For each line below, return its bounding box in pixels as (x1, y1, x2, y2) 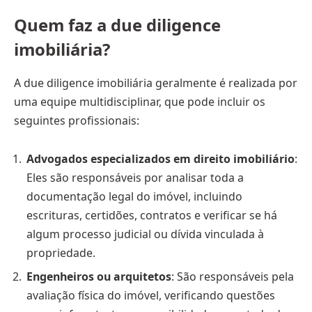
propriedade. (26, 245, 95, 261)
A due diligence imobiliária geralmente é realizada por (14, 75, 297, 91)
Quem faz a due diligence (14, 13, 221, 36)
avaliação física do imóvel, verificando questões (26, 288, 275, 304)
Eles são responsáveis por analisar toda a (26, 170, 244, 186)
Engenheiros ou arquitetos (26, 269, 171, 285)
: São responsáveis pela (171, 269, 294, 285)
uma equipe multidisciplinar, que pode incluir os (14, 93, 265, 109)
